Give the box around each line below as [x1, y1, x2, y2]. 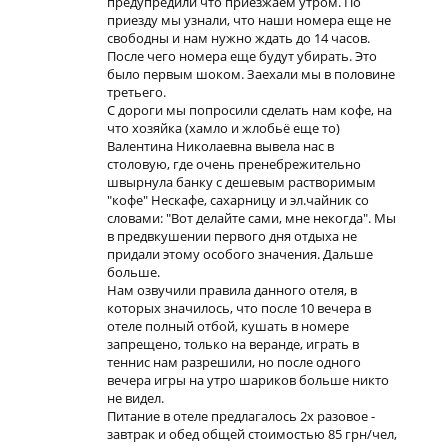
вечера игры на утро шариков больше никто [107, 371, 389, 389]
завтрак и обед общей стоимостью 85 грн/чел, [107, 425, 397, 443]
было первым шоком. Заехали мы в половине [107, 65, 395, 83]
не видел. [107, 389, 164, 407]
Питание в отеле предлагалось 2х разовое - [107, 407, 375, 425]
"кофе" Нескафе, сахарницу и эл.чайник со [107, 191, 369, 209]
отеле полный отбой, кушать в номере [107, 317, 349, 335]
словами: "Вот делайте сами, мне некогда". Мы [107, 209, 396, 227]
